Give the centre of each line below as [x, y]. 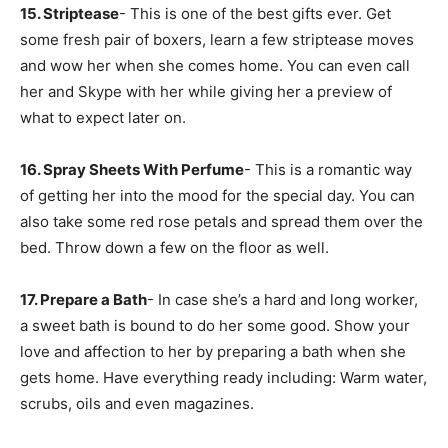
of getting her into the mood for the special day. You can [217, 195]
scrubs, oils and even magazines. [137, 403]
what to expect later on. [103, 117]
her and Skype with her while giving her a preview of [206, 91]
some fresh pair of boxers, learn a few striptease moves [217, 39]
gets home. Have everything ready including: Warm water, [223, 377]
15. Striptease [69, 13]
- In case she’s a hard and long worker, [282, 299]
